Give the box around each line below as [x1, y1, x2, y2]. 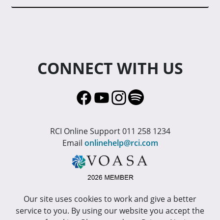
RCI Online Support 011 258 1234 [50, 126, 170, 137]
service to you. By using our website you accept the [16, 205, 204, 216]
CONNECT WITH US [37, 57, 183, 79]
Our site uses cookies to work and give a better [24, 193, 196, 204]
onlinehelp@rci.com [84, 137, 158, 149]
